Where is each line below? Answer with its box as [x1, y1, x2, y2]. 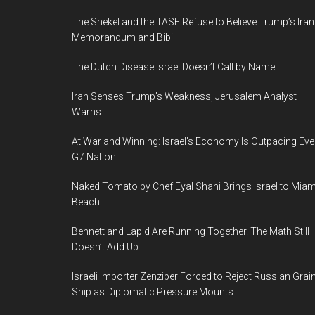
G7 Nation [72, 151, 116, 162]
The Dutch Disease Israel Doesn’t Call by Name [72, 61, 275, 72]
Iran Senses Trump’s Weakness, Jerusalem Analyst [72, 91, 297, 102]
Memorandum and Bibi [72, 32, 173, 43]
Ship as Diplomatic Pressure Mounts [72, 286, 233, 297]
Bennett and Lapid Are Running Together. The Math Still [72, 226, 309, 237]
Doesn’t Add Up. [72, 241, 141, 252]
